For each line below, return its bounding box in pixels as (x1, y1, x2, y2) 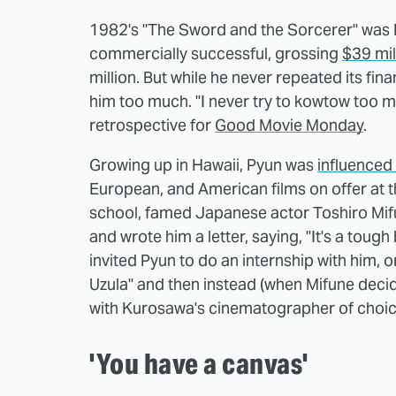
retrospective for (89, 115, 215, 136)
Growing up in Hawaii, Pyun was (89, 155, 317, 176)
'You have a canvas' (89, 346, 308, 383)
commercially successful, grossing (89, 43, 342, 65)
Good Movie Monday (215, 115, 363, 136)
